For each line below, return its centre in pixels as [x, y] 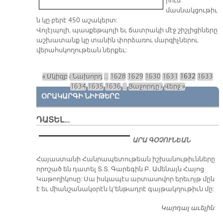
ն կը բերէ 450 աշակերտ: [77, 21]
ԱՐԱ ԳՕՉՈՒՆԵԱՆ [162, 141]
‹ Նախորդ [86, 77]
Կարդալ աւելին [187, 208]
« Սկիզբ [55, 77]
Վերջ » [174, 87]
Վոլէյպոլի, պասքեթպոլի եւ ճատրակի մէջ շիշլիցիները [127, 31]
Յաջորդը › [145, 87]
